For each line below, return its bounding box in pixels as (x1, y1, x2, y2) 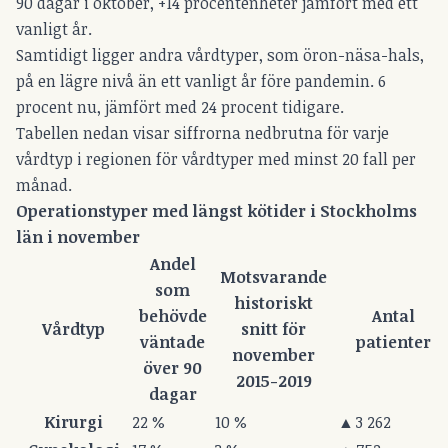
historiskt (234, 292, 313, 315)
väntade (140, 331, 205, 354)
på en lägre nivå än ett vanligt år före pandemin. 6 (16, 70, 386, 93)
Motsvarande (220, 266, 327, 289)
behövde (138, 305, 207, 328)
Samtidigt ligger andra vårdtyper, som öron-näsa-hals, (16, 44, 424, 67)
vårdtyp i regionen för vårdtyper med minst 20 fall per (16, 148, 416, 171)
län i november (16, 226, 140, 249)
